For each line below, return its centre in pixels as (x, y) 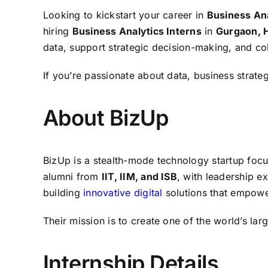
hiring (58, 31)
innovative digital (123, 193)
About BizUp (106, 118)
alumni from (72, 176)
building (63, 193)
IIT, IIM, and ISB (139, 176)
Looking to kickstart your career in (125, 15)
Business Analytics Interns (137, 31)
